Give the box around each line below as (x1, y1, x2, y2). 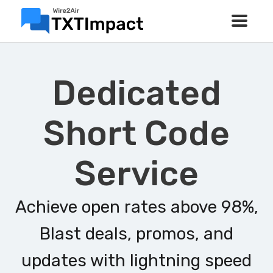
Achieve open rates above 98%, (15, 197, 258, 217)
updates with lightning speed (21, 250, 252, 271)
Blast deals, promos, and (40, 224, 233, 244)
